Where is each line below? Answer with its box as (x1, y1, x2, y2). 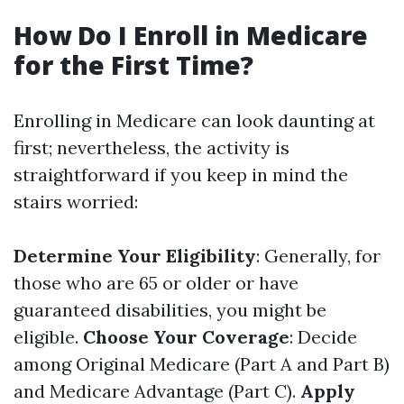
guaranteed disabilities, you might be (14, 298, 326, 321)
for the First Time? (14, 48, 253, 82)
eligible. (14, 326, 83, 348)
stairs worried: (14, 190, 138, 213)
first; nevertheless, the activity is (14, 136, 289, 159)
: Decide (289, 326, 357, 348)
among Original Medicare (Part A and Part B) (14, 353, 390, 375)
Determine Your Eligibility (14, 244, 256, 267)
